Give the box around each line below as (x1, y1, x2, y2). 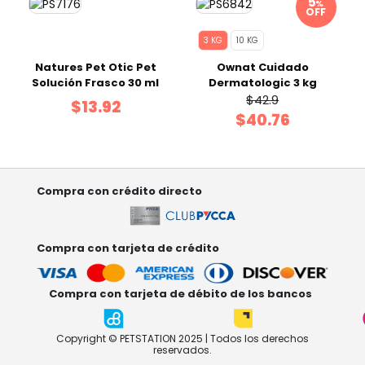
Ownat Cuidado (216, 59, 309, 75)
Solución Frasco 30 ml (32, 75, 160, 90)
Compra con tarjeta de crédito (37, 240, 219, 256)
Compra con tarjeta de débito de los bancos (49, 286, 312, 301)
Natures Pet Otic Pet (34, 59, 156, 75)
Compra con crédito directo (37, 183, 202, 199)
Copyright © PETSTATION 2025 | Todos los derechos (56, 332, 309, 345)
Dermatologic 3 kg (208, 75, 317, 90)
